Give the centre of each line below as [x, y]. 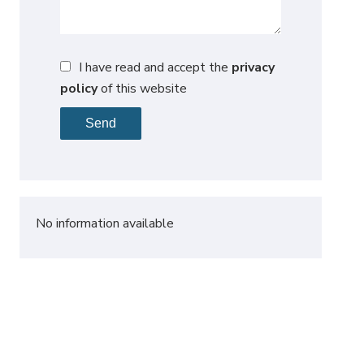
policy [79, 88]
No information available [105, 223]
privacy [253, 67]
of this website [142, 88]
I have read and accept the [155, 67]
